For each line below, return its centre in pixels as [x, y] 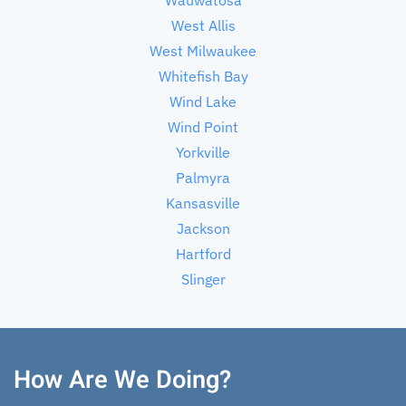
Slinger [203, 279]
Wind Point [203, 126]
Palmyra [203, 177]
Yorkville [203, 152]
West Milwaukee [203, 50]
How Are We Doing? [122, 379]
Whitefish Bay [203, 76]
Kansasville [203, 203]
